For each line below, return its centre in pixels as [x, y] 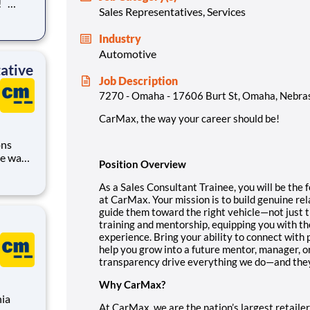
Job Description [138, 80]
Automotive [128, 53]
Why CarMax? [132, 284]
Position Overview [143, 164]
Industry [120, 38]
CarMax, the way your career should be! [190, 118]
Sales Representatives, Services [172, 11]
